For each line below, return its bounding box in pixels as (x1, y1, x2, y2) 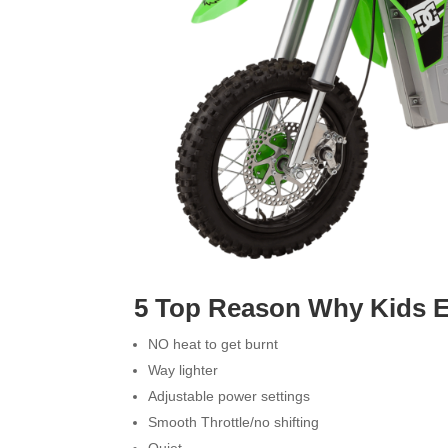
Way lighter (148, 362, 219, 379)
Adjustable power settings (148, 388, 311, 405)
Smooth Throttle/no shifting (148, 414, 320, 431)
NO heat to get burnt (148, 336, 279, 353)
